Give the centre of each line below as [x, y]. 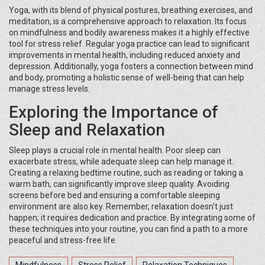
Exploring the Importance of [114, 112]
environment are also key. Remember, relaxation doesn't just [121, 207]
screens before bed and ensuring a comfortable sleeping [114, 195]
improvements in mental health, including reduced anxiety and [125, 55]
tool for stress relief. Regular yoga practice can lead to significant [129, 44]
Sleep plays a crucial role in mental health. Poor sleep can [115, 151]
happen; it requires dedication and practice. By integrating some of [132, 218]
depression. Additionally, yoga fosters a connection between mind [131, 67]
